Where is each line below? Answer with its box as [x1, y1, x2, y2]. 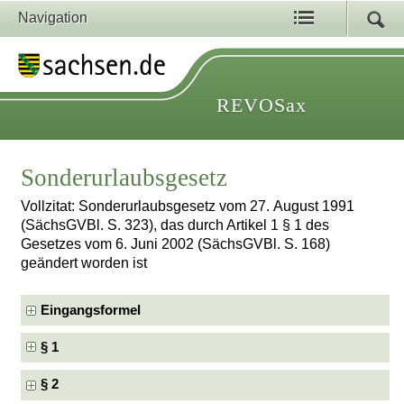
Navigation [18, 10, 87, 25]
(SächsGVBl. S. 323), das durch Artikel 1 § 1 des [21, 217, 330, 234]
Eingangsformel [41, 302, 142, 317]
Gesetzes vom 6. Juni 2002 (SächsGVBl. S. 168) [21, 236, 331, 252]
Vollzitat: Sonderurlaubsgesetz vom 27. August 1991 [21, 198, 355, 215]
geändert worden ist [21, 255, 148, 271]
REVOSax [216, 94, 307, 116]
